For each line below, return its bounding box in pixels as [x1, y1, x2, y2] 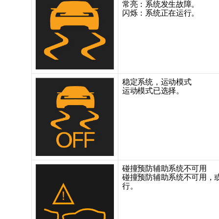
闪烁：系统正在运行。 [122, 9, 199, 17]
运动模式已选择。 [122, 87, 184, 95]
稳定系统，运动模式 [122, 78, 192, 86]
